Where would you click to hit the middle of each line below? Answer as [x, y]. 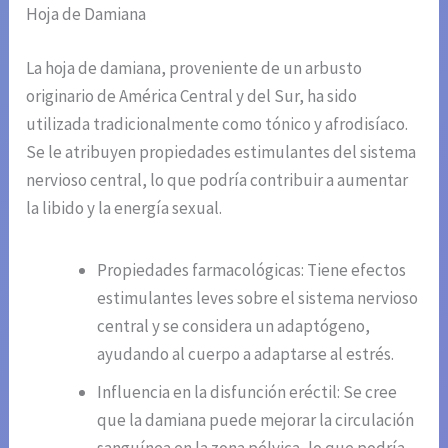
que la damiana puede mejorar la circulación [256, 419]
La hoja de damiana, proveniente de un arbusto [194, 67]
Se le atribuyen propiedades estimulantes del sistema [221, 151]
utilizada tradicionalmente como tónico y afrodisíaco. [217, 123]
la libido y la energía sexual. [124, 207]
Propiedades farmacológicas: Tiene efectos [252, 269]
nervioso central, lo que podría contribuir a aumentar [217, 179]
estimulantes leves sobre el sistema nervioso [258, 297]
